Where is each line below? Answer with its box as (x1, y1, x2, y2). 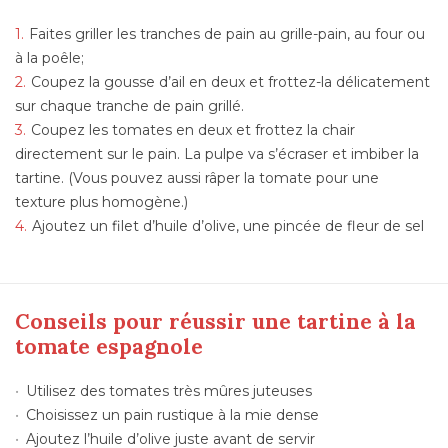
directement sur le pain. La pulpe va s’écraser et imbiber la (15, 145, 419, 164)
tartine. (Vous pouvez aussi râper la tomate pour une (15, 169, 379, 188)
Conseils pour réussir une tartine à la (15, 308, 416, 336)
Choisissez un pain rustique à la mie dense (26, 406, 320, 425)
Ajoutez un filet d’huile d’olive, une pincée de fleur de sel (32, 217, 424, 236)
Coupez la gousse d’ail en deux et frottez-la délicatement (31, 73, 430, 92)
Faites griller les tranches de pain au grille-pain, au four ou (29, 25, 425, 44)
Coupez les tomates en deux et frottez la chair (31, 121, 355, 140)
